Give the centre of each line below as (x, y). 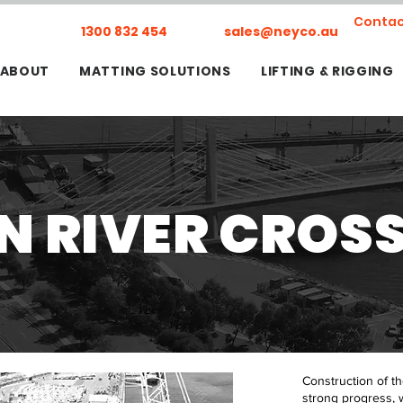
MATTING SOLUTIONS (155, 71)
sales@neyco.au (281, 31)
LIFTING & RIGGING (327, 71)
